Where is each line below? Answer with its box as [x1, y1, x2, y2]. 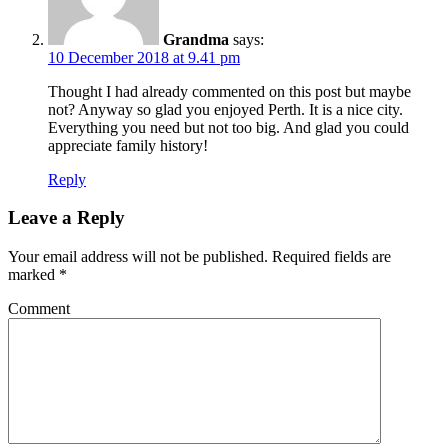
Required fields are [268, 248, 391, 266]
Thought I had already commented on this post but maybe [48, 82, 411, 100]
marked [8, 266, 59, 284]
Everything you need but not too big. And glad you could [48, 118, 409, 136]
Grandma [163, 30, 229, 48]
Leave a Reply [8, 207, 125, 229]
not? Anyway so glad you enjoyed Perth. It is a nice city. [48, 100, 403, 118]
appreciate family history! [48, 136, 208, 154]
